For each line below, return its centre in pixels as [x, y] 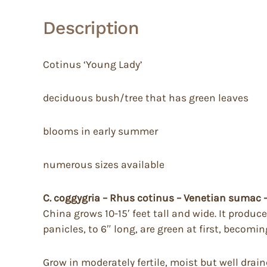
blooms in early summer [100, 131]
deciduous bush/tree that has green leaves [146, 98]
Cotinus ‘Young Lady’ [93, 65]
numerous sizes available [104, 165]
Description [91, 28]
